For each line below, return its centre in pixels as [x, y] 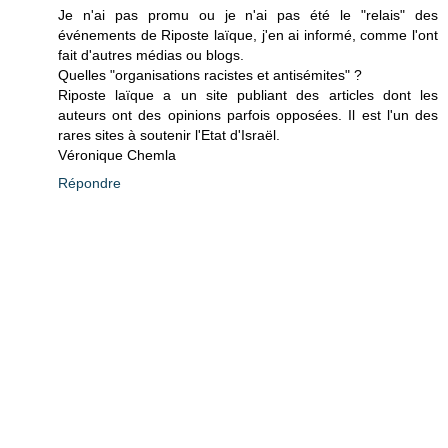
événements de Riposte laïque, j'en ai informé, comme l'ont [248, 35]
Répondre [89, 183]
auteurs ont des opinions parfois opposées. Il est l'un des [248, 115]
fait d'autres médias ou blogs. [151, 55]
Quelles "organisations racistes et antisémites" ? [210, 75]
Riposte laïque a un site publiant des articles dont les [248, 95]
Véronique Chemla [117, 155]
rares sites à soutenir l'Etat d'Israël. [169, 135]
